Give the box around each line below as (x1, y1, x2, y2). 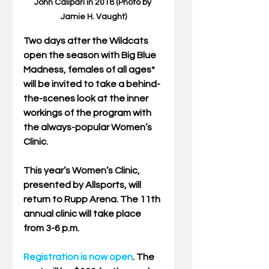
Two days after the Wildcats (23, 36, 150, 46)
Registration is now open (23, 252, 133, 262)
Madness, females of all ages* (23, 65, 157, 75)
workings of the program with (23, 108, 153, 118)
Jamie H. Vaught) (60, 13, 127, 22)
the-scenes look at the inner (23, 94, 150, 104)
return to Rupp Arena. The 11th (23, 195, 162, 205)
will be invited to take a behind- (23, 79, 160, 89)
